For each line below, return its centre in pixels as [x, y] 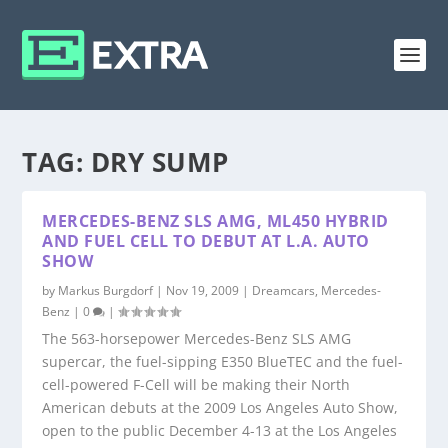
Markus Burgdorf [106, 290]
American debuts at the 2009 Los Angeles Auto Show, [220, 407]
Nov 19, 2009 [203, 290]
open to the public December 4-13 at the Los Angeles [220, 430]
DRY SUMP [159, 162]
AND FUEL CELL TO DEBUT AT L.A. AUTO [206, 241]
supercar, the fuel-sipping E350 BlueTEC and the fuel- [223, 361]
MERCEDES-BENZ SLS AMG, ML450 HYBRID [215, 221]
